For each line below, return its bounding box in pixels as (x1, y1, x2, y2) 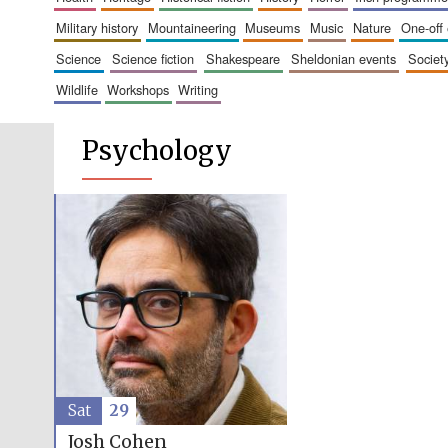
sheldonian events (300, 48, 397, 68)
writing (189, 79, 218, 99)
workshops (118, 79, 169, 99)
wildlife (67, 79, 98, 99)
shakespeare (214, 48, 280, 68)
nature (362, 17, 392, 37)
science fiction (121, 48, 195, 68)
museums (256, 17, 301, 37)
